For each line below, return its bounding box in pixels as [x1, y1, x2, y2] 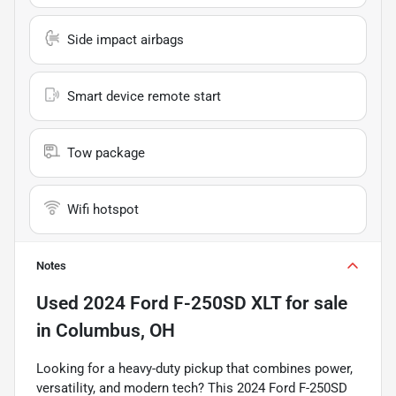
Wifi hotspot [67, 201, 139, 217]
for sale [281, 292, 347, 314]
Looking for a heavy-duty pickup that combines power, [36, 360, 353, 377]
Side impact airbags [67, 31, 184, 48]
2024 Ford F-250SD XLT [83, 292, 281, 314]
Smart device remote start [67, 88, 221, 104]
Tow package [67, 144, 145, 161]
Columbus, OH [56, 319, 175, 341]
